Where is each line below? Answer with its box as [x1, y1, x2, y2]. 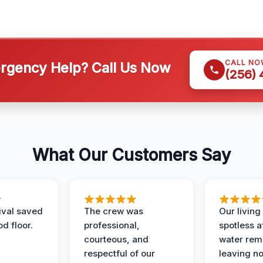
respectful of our [84, 248, 155, 259]
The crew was [84, 205, 143, 217]
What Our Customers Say [32, 145, 231, 165]
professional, [84, 220, 140, 231]
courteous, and [84, 234, 149, 245]
